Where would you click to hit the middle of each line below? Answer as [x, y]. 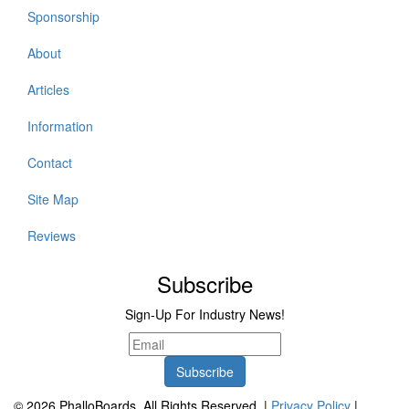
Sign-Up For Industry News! [204, 314]
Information [60, 126]
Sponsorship [63, 16]
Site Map [53, 199]
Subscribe [204, 283]
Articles [48, 89]
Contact [50, 163]
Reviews [52, 236]
